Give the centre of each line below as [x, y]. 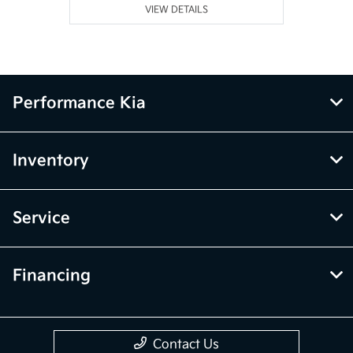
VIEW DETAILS [177, 9]
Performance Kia [79, 103]
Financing [52, 275]
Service [41, 218]
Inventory [51, 160]
